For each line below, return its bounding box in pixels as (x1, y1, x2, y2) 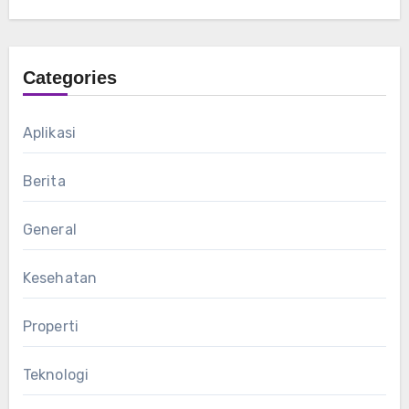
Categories (22, 67, 117, 88)
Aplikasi (22, 123, 77, 142)
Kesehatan (22, 268, 98, 287)
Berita (22, 172, 66, 190)
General (22, 220, 77, 238)
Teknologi (22, 365, 89, 383)
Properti (22, 317, 79, 335)
